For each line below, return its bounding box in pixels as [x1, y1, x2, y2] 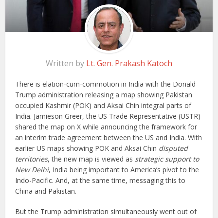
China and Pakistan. [15, 186, 77, 196]
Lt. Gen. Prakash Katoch [86, 58, 172, 69]
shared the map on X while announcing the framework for [15, 122, 198, 132]
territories [15, 154, 48, 164]
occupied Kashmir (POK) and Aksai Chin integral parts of [15, 101, 192, 110]
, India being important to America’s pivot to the [49, 165, 200, 175]
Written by [46, 58, 86, 69]
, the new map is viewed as [48, 154, 135, 164]
